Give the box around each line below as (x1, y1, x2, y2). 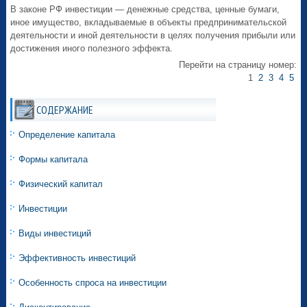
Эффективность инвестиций (19, 253, 136, 264)
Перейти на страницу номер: (178, 60, 297, 71)
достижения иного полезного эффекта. (10, 43, 173, 54)
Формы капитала (19, 154, 88, 165)
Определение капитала (19, 130, 116, 140)
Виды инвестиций (19, 228, 92, 239)
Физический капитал (19, 179, 103, 190)
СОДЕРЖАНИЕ (36, 103, 94, 117)
